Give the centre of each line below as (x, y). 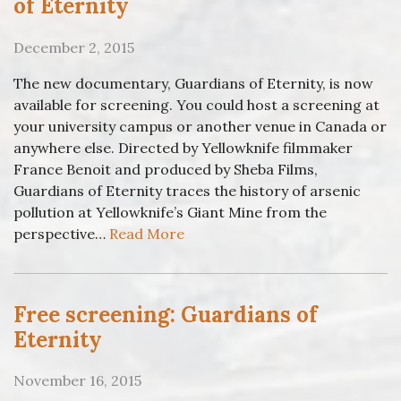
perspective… (61, 233)
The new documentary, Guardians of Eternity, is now (193, 83)
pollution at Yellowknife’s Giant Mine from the (170, 212)
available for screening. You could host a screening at (196, 104)
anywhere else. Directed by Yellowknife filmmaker (183, 147)
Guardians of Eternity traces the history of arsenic (187, 190)
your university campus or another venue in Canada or (200, 126)
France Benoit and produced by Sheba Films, (166, 169)
